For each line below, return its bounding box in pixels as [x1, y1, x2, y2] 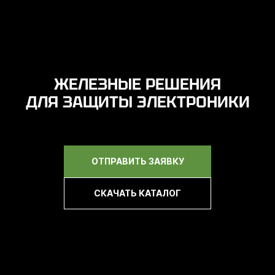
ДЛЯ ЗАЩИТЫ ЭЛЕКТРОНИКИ [25, 91, 250, 112]
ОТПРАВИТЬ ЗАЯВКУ [91, 156, 184, 166]
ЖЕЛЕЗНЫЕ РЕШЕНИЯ [54, 74, 221, 95]
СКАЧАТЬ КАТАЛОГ [94, 188, 181, 198]
